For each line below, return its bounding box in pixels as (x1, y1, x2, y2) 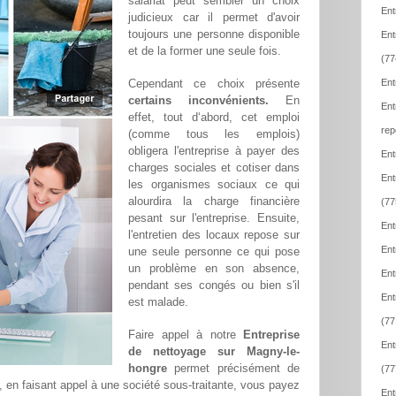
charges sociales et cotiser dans (128, 161, 300, 175)
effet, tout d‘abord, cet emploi (128, 110, 300, 125)
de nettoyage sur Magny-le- (128, 345, 300, 359)
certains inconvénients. (128, 94, 269, 108)
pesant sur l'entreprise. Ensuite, (128, 211, 300, 225)
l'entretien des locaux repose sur (128, 228, 300, 242)
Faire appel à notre (128, 328, 243, 342)
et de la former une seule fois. (128, 44, 281, 58)
